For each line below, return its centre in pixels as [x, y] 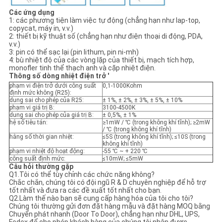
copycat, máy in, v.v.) [41, 28]
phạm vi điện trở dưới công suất [53, 86]
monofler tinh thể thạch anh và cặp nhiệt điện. [82, 68]
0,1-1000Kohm [122, 86]
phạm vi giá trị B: [32, 108]
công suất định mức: [37, 159]
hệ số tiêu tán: [28, 123]
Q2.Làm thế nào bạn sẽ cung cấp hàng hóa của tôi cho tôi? [101, 198]
